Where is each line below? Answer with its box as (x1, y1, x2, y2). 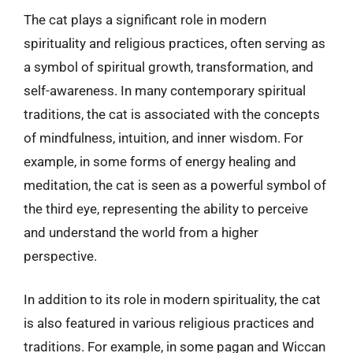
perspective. (24, 247, 97, 264)
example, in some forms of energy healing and (24, 153, 296, 169)
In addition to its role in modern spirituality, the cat (24, 292, 321, 307)
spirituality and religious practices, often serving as (24, 35, 325, 51)
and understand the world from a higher (24, 224, 258, 240)
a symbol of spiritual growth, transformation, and (24, 58, 314, 75)
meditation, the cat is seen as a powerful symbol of (24, 176, 326, 193)
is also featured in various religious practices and (24, 315, 314, 331)
